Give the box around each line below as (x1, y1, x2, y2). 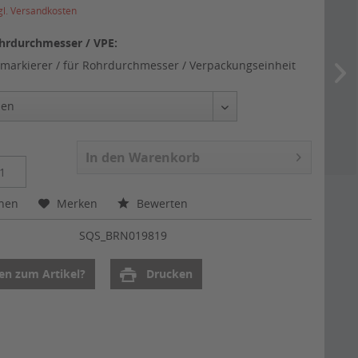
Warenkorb (128, 149, 200, 167)
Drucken (143, 266, 193, 282)
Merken (57, 196, 98, 212)
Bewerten (133, 196, 189, 212)
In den (85, 149, 125, 167)
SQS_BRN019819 (78, 228, 167, 244)
